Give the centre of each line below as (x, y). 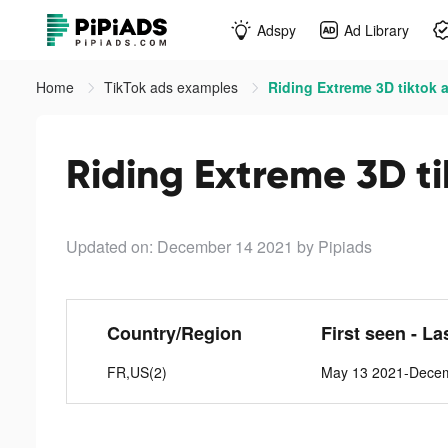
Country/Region (174, 333)
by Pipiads (334, 246)
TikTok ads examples (173, 87)
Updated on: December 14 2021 (179, 246)
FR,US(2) (136, 372)
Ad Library (376, 29)
